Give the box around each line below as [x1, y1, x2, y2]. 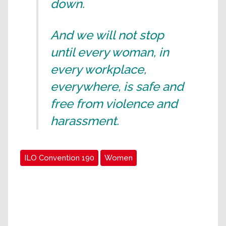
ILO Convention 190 [24, 153, 94, 162]
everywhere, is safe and [50, 79, 184, 94]
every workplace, [50, 62, 146, 77]
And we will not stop [50, 27, 164, 42]
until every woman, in [50, 44, 169, 60]
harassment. [50, 113, 119, 128]
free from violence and [50, 96, 178, 111]
